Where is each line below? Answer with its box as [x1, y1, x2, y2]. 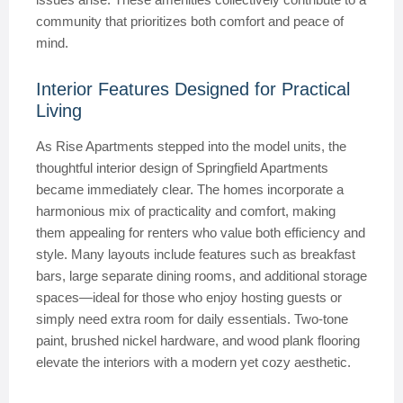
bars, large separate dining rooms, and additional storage [36, 268, 367, 283]
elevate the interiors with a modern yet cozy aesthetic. [36, 354, 351, 370]
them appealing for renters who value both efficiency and [36, 225, 365, 240]
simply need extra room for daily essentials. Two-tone [36, 311, 348, 327]
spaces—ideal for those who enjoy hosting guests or [36, 290, 342, 305]
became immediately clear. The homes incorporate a [36, 182, 344, 197]
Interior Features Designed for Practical [36, 79, 350, 99]
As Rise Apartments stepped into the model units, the [36, 139, 346, 154]
